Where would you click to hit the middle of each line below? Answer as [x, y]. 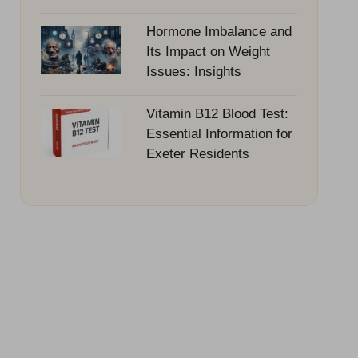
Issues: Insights [193, 71]
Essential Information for [219, 133]
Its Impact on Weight [208, 51]
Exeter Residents [197, 153]
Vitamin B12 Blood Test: [217, 113]
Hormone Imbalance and [219, 31]
